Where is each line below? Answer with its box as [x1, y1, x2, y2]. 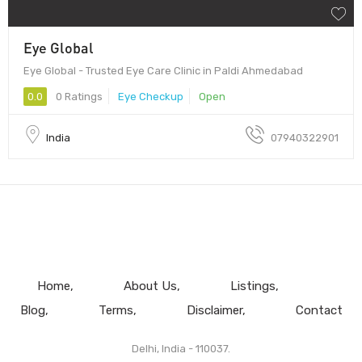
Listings [229, 278, 276, 293]
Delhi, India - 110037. [132, 342, 230, 355]
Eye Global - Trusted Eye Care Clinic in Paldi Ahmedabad [23, 64, 303, 77]
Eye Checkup [118, 90, 183, 103]
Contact [295, 302, 343, 318]
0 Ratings [53, 90, 103, 103]
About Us [123, 278, 177, 293]
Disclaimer [186, 302, 242, 318]
